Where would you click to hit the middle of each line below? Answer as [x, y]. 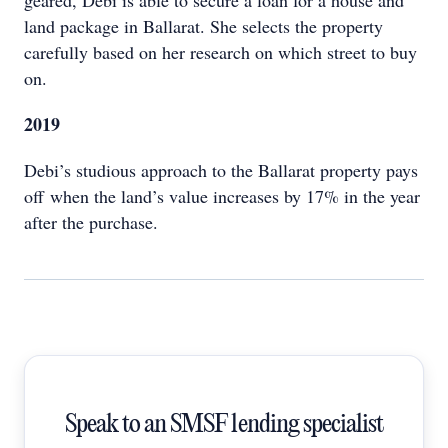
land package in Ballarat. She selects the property [203, 26]
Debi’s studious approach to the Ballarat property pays [221, 170]
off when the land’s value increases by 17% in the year [222, 196]
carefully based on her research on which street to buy [220, 52]
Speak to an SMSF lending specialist [224, 425]
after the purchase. [91, 222]
